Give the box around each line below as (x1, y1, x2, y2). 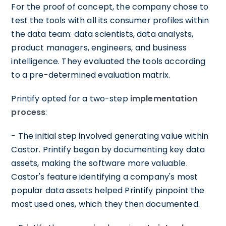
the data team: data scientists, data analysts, (11, 28, 194, 40)
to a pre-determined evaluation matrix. (11, 69, 171, 81)
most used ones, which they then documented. (11, 198, 200, 210)
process (11, 106, 46, 119)
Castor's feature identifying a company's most (11, 171, 198, 183)
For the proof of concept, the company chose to (11, 1, 209, 13)
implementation (130, 93, 197, 105)
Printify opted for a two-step (11, 93, 130, 105)
